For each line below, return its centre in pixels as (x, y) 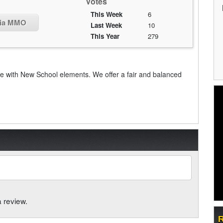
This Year (105, 36)
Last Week (106, 25)
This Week (106, 14)
